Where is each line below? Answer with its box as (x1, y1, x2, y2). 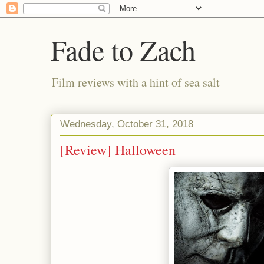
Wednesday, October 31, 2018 (60, 118, 193, 130)
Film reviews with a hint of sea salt (52, 74, 220, 90)
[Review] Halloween (60, 140, 176, 159)
